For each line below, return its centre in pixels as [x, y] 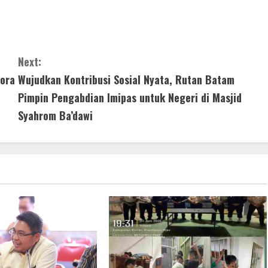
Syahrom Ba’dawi [55, 115]
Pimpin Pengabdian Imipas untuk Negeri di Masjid [130, 97]
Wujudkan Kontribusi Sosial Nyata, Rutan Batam [126, 79]
